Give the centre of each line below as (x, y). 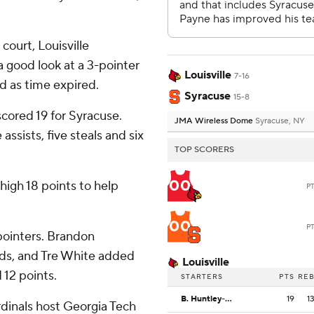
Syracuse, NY (280, 121)
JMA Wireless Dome (215, 121)
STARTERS (202, 277)
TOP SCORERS (204, 150)
